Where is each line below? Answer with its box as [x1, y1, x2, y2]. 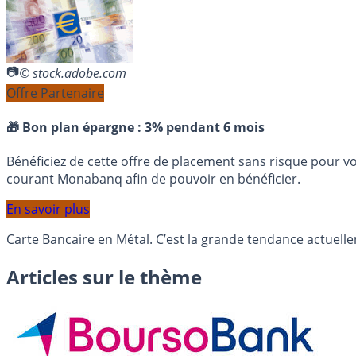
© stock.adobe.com [19, 64, 126, 83]
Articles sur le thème [6, 264, 202, 291]
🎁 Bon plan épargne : [6, 118, 145, 137]
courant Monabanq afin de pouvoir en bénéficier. [6, 170, 300, 188]
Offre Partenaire [6, 83, 104, 102]
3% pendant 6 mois [145, 118, 265, 137]
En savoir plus [6, 200, 90, 219]
